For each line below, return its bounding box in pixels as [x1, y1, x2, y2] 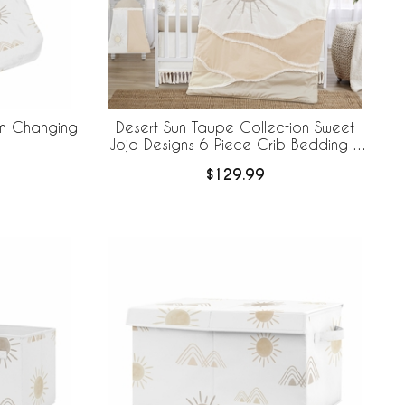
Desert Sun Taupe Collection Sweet [116, 118, 354, 137]
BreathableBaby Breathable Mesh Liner [102, 153, 368, 171]
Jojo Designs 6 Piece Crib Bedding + [108, 136, 362, 154]
